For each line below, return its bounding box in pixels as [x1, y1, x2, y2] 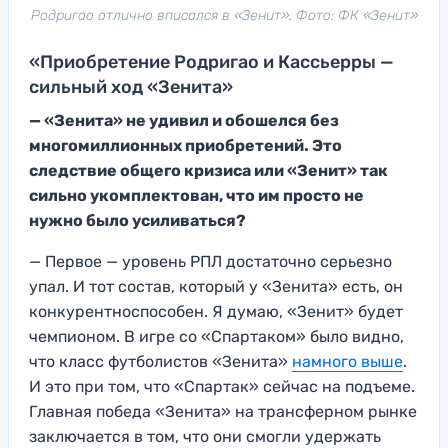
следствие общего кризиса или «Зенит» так [29, 161, 388, 181]
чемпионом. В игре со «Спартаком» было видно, [29, 327, 404, 347]
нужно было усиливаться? [29, 211, 246, 231]
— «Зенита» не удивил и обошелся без [29, 111, 339, 131]
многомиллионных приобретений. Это [29, 136, 342, 156]
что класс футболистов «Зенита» [29, 352, 292, 372]
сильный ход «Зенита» [29, 76, 233, 99]
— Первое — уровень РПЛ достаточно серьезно [29, 252, 392, 272]
